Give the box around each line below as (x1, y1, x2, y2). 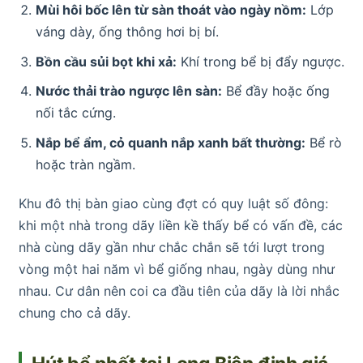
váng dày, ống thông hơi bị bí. (35, 23, 219, 41)
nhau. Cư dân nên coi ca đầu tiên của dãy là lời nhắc (19, 282, 340, 299)
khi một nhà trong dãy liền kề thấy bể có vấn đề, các (19, 216, 343, 233)
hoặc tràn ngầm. (35, 156, 135, 173)
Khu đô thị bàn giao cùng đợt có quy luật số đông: (19, 194, 328, 211)
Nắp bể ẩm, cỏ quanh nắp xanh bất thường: (35, 134, 305, 151)
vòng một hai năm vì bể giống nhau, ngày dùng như (19, 260, 335, 277)
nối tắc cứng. (35, 105, 116, 122)
